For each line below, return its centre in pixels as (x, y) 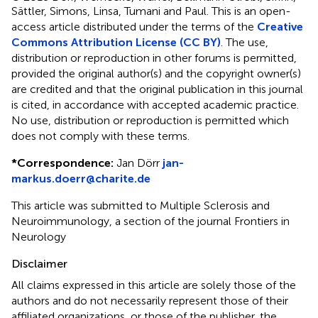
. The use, (245, 42)
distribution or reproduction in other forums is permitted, (154, 57)
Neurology (39, 236)
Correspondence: (65, 163)
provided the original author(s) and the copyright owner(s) (156, 73)
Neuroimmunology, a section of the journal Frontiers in (150, 221)
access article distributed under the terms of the (134, 26)
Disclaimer (39, 263)
